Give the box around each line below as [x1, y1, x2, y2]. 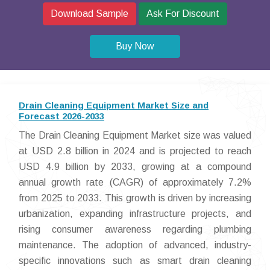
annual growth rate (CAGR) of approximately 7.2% [19, 177, 251, 187]
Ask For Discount [146, 8, 219, 19]
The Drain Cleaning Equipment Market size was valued [19, 130, 251, 140]
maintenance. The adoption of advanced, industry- [19, 240, 251, 250]
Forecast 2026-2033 [19, 111, 104, 121]
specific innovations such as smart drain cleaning [19, 256, 251, 266]
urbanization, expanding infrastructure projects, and [19, 209, 251, 219]
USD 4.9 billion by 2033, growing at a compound [19, 162, 251, 172]
